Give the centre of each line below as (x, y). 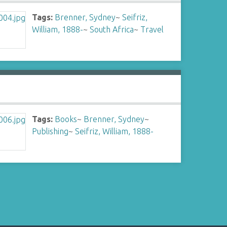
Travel (152, 29)
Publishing (50, 131)
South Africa (112, 29)
